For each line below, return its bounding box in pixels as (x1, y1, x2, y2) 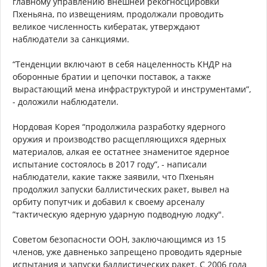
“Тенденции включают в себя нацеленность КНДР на (13, 58, 232, 70)
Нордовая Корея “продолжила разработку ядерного (13, 120, 225, 132)
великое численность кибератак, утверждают (13, 20, 200, 32)
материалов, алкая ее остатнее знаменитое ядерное (13, 145, 229, 157)
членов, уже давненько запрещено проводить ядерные (13, 246, 242, 257)
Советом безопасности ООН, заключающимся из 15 (13, 233, 226, 245)
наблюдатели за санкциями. (13, 33, 129, 45)
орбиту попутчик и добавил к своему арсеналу (13, 195, 204, 207)
